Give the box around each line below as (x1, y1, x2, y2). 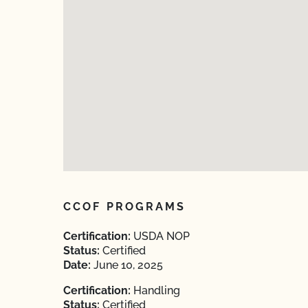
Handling (131, 284, 180, 297)
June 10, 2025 (91, 258, 163, 272)
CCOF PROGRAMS (63, 200, 186, 213)
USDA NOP (131, 230, 190, 243)
